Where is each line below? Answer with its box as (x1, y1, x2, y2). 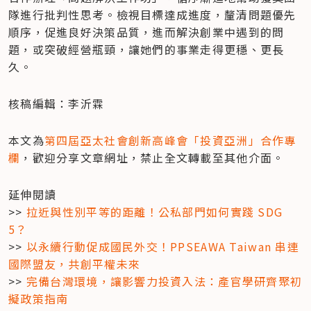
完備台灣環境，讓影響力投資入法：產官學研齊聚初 (26, 272, 303, 289)
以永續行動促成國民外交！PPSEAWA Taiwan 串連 (26, 237, 299, 255)
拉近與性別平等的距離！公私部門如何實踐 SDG (26, 203, 283, 220)
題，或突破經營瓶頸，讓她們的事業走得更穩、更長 (8, 40, 285, 58)
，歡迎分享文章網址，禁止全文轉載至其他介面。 (20, 149, 285, 166)
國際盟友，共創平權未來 (8, 255, 141, 272)
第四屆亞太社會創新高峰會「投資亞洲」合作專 (44, 131, 296, 149)
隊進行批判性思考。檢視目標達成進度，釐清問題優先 (8, 6, 296, 23)
